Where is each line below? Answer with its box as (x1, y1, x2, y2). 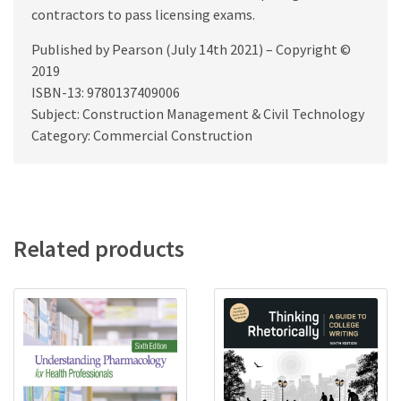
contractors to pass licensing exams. (31, 4, 255, 23)
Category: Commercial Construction (31, 125, 252, 144)
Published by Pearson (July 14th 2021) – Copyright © (31, 39, 351, 58)
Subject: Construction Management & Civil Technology (31, 104, 364, 123)
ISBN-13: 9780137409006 (31, 82, 180, 101)
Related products (13, 233, 184, 263)
